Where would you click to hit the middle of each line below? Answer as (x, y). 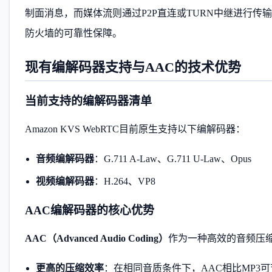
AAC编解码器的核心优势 (90, 211)
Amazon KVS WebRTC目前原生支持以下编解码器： (135, 129)
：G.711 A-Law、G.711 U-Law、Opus (172, 158)
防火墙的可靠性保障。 (73, 33)
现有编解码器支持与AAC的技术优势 (133, 67)
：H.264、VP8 (124, 182)
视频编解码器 (65, 182)
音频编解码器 (65, 158)
